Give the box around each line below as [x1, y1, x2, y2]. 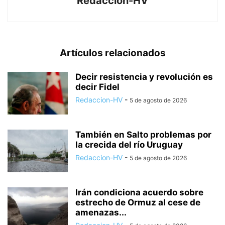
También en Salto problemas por [75, 129, 211, 140]
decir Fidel [75, 81, 120, 92]
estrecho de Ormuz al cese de [75, 197, 200, 207]
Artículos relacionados [59, 47, 166, 59]
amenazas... [75, 207, 127, 217]
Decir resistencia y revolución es [75, 71, 213, 82]
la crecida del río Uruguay [75, 139, 183, 150]
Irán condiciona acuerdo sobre [75, 187, 203, 197]
